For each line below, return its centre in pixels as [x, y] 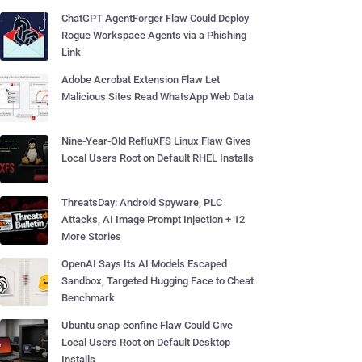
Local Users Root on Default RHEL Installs [158, 158]
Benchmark [88, 298]
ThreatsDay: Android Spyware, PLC [142, 202]
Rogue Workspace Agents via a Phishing [154, 35]
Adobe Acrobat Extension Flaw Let [141, 80]
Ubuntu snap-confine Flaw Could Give [147, 325]
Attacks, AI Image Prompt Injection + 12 [153, 219]
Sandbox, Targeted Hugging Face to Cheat [158, 281]
